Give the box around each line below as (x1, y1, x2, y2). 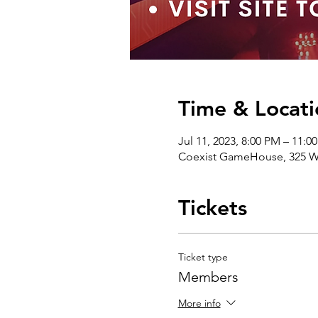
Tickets (177, 195, 247, 221)
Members (177, 268, 238, 285)
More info (177, 297, 221, 310)
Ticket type (177, 251, 228, 263)
